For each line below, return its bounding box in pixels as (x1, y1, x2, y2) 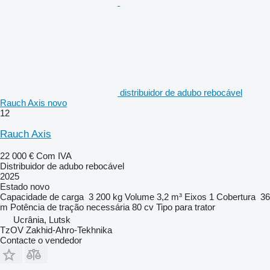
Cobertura (216, 191, 256, 202)
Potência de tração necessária (10, 201, 130, 212)
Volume (125, 191, 154, 202)
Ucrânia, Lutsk (13, 214, 71, 225)
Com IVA (36, 150, 72, 161)
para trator (175, 201, 215, 212)
